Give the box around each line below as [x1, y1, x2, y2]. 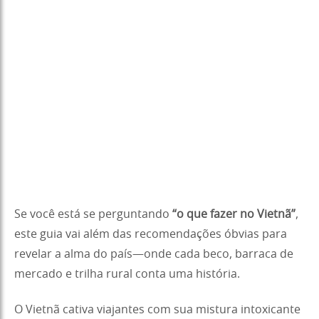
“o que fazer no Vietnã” [172, 208, 296, 220]
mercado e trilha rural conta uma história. [14, 268, 240, 280]
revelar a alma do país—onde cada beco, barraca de [14, 248, 293, 260]
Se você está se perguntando [14, 208, 172, 220]
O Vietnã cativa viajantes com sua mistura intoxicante [14, 303, 300, 315]
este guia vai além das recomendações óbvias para [14, 228, 287, 240]
